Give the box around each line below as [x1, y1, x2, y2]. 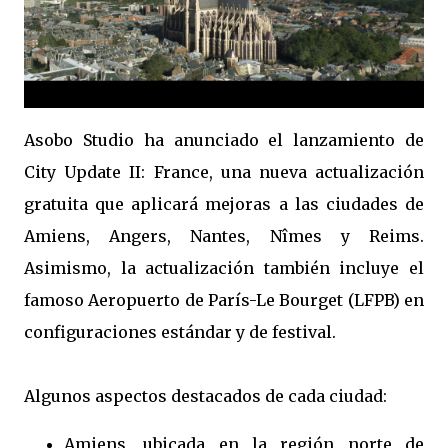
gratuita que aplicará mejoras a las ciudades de [24, 194, 424, 214]
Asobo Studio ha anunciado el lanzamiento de [24, 130, 424, 150]
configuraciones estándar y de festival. [24, 322, 336, 342]
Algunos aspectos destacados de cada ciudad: [24, 386, 387, 406]
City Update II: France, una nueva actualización [24, 162, 424, 182]
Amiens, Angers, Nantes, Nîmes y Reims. [24, 226, 424, 246]
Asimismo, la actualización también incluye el [24, 258, 424, 278]
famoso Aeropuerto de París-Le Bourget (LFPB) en [24, 290, 424, 310]
